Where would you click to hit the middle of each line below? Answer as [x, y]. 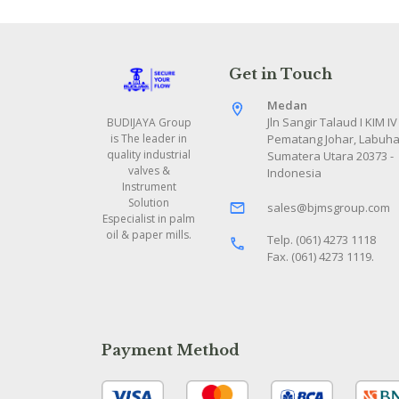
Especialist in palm [149, 219]
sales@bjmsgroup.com [329, 208]
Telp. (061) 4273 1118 [322, 240]
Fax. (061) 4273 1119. [321, 256]
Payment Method [171, 350]
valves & [149, 171]
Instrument [149, 187]
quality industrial [149, 155]
